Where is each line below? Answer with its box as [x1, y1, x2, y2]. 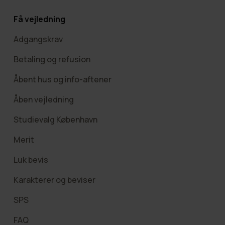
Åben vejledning [13, 93, 74, 105]
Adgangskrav [13, 33, 63, 45]
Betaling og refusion [13, 53, 90, 65]
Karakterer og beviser [13, 174, 95, 185]
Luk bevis [13, 154, 48, 165]
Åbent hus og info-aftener [13, 73, 111, 85]
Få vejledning [13, 13, 65, 25]
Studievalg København [13, 114, 97, 125]
